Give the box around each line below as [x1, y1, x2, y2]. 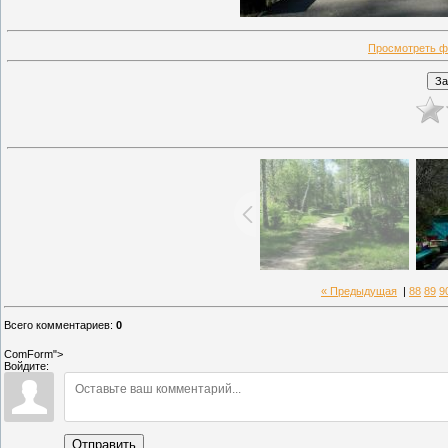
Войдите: [4, 359, 49, 372]
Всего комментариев [4, 318, 110, 331]
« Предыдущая [321, 285, 397, 298]
